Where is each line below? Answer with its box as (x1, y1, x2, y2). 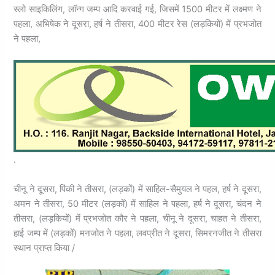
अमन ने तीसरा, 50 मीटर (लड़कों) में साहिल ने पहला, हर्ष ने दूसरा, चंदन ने (14, 198, 261, 209)
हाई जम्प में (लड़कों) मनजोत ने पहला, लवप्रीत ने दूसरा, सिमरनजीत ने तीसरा (14, 227, 261, 239)
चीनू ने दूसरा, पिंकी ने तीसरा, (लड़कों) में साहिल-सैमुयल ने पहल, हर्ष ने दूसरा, (14, 183, 261, 195)
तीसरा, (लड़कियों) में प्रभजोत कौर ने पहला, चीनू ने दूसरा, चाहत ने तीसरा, (14, 212, 261, 224)
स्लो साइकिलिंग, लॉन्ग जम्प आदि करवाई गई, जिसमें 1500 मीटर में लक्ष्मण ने (14, 4, 261, 15)
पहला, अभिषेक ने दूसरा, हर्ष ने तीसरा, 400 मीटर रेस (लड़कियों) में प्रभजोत (14, 18, 261, 30)
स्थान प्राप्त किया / (14, 242, 76, 254)
